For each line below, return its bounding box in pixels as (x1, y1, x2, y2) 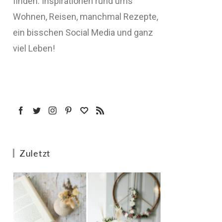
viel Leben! (13, 43, 55, 54)
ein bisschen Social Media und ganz (13, 27, 153, 38)
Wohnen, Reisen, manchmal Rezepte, (13, 11, 158, 22)
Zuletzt (19, 148, 51, 159)
